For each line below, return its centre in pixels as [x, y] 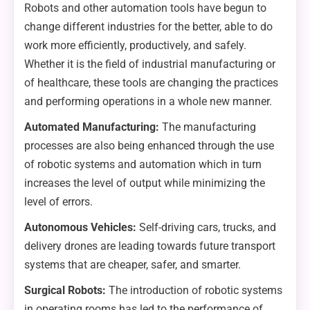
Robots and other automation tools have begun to [145, 8]
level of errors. [58, 202]
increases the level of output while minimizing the [145, 183]
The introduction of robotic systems [195, 291]
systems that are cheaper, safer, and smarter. [133, 265]
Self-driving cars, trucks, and [206, 228]
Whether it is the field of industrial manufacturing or [150, 64]
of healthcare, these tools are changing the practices [151, 83]
